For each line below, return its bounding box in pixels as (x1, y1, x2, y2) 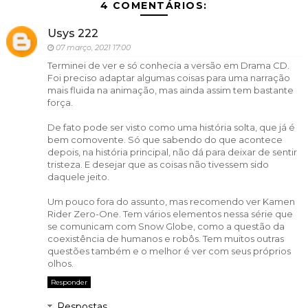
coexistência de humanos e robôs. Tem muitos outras (47, 232, 284, 244)
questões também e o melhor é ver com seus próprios (47, 245, 291, 256)
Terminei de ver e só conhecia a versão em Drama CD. (47, 59, 289, 71)
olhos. (47, 257, 74, 269)
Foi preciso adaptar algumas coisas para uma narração (47, 71, 290, 83)
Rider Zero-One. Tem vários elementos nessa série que (47, 208, 293, 219)
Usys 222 (47, 26, 98, 40)
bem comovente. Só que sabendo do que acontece (47, 133, 283, 145)
